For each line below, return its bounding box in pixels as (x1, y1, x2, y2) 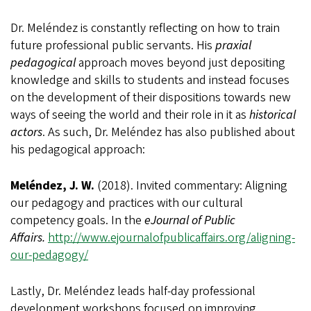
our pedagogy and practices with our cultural (10, 194, 243, 212)
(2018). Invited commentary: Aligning (97, 176, 287, 194)
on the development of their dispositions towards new (10, 88, 291, 106)
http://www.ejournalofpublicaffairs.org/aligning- (48, 228, 295, 246)
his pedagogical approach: (10, 140, 145, 158)
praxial (215, 36, 251, 54)
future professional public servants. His (10, 36, 215, 54)
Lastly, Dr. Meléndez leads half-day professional (10, 282, 255, 300)
